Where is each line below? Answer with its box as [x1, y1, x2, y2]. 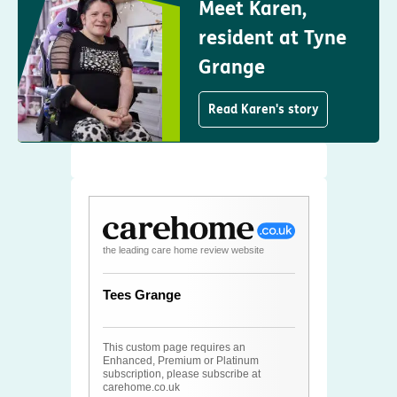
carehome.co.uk [102, 381, 180, 394]
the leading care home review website [102, 245, 264, 256]
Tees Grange [102, 287, 181, 303]
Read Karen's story [208, 102, 318, 118]
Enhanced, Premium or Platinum [102, 354, 259, 368]
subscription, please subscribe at [102, 368, 261, 381]
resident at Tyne [198, 27, 346, 51]
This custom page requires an [102, 341, 245, 354]
